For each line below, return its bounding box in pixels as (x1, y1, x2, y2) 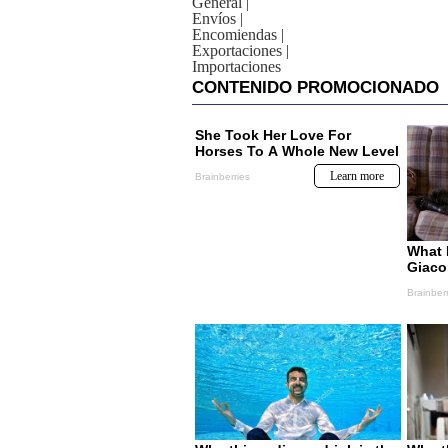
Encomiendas (192, 26, 277, 43)
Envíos (192, 10, 236, 27)
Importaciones (192, 58, 281, 75)
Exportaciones (192, 42, 282, 59)
